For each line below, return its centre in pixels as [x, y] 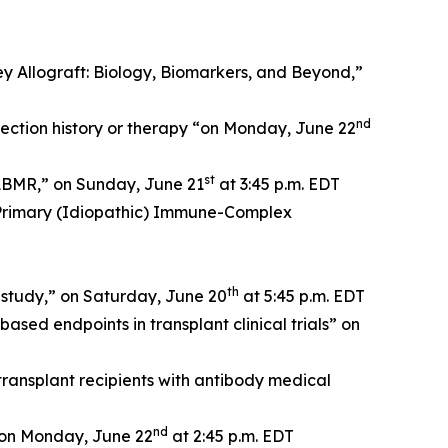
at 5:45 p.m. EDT [302, 296]
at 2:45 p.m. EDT [231, 436]
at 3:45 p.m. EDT [277, 184]
